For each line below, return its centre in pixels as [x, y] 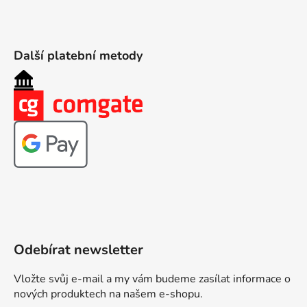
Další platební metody [78, 56]
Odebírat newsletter [78, 250]
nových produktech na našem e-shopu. [108, 294]
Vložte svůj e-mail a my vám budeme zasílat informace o [152, 279]
